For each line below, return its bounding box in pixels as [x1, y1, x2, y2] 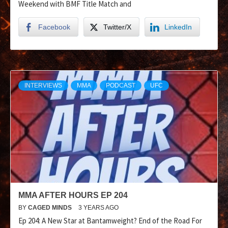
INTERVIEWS [24, 81, 62, 89]
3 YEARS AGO [78, 204, 119, 211]
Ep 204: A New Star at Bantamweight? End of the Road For [18, 215, 202, 225]
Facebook [38, 22, 70, 31]
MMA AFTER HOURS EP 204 [18, 190, 128, 199]
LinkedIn [164, 22, 192, 31]
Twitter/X [103, 22, 131, 31]
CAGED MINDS [28, 204, 73, 211]
